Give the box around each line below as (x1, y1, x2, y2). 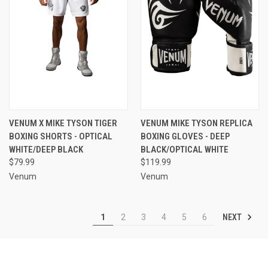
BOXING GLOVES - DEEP (140, 130, 230, 142)
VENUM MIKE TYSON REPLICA (140, 117, 252, 129)
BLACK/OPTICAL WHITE (140, 144, 229, 155)
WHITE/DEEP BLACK (9, 144, 83, 155)
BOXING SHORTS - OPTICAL (9, 130, 112, 142)
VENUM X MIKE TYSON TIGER (9, 117, 117, 129)
